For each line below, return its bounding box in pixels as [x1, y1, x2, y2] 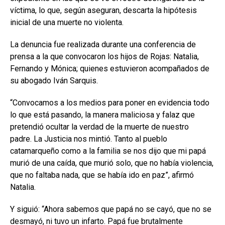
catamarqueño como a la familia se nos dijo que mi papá [10, 146, 206, 156]
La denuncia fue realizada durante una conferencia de [10, 40, 196, 50]
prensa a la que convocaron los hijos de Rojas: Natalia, [10, 52, 199, 62]
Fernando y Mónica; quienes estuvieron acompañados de [10, 64, 209, 74]
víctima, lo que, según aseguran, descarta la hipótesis [10, 6, 197, 16]
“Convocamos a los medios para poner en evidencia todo [10, 98, 209, 108]
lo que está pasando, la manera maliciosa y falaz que [10, 110, 195, 120]
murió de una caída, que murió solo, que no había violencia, [10, 158, 213, 168]
